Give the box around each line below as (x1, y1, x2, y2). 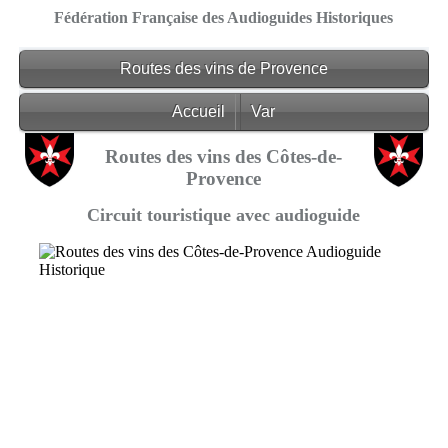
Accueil (172, 102, 226, 120)
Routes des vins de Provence (119, 60, 328, 78)
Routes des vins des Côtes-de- (105, 146, 343, 167)
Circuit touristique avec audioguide (87, 204, 361, 225)
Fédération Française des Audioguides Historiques (54, 9, 394, 26)
